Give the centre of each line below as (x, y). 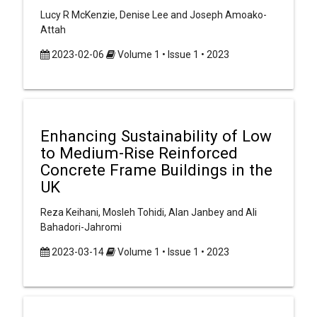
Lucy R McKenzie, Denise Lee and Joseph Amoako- (153, 15)
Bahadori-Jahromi (81, 227)
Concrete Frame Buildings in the (156, 169)
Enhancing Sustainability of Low (156, 136)
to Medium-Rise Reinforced (139, 152)
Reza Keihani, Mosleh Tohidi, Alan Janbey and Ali (148, 212)
